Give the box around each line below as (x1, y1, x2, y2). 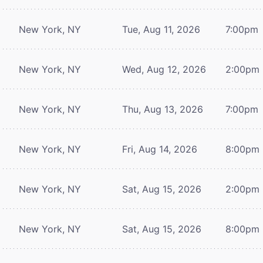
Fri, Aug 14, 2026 (122, 143, 197, 155)
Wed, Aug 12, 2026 (122, 63, 206, 75)
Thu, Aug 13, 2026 (122, 103, 203, 115)
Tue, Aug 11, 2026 (122, 23, 200, 35)
